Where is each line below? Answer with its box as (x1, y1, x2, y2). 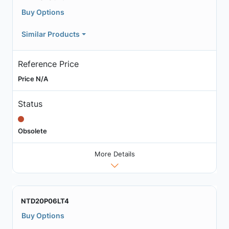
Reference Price (17, 58, 79, 69)
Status (17, 99, 42, 109)
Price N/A (17, 74, 48, 83)
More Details (94, 149, 135, 158)
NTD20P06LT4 (21, 196, 69, 205)
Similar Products (21, 30, 80, 39)
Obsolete (17, 127, 47, 135)
